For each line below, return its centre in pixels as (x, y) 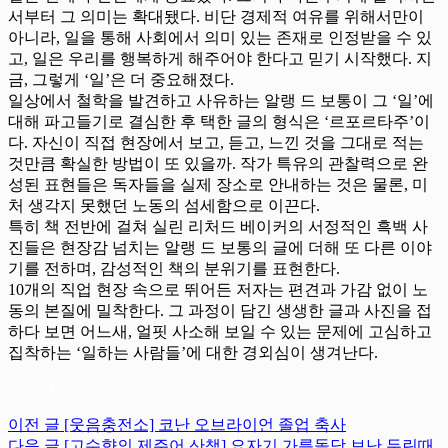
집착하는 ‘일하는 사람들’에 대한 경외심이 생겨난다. (193, 352)
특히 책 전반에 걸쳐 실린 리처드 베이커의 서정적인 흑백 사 (218, 226)
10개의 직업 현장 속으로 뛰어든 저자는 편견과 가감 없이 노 (218, 289)
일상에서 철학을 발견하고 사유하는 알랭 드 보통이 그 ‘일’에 (221, 100)
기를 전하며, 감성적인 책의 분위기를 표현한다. (174, 268)
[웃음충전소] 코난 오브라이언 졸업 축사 (205, 424)
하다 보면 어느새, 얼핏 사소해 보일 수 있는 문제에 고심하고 (220, 331)
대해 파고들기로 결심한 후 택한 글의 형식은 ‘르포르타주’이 (219, 121)
